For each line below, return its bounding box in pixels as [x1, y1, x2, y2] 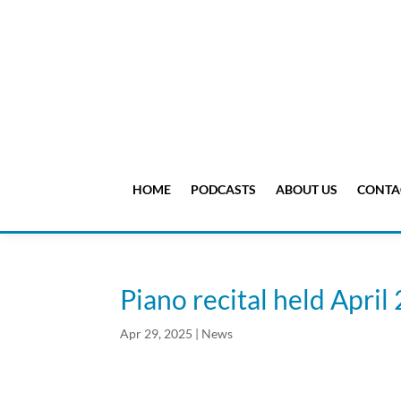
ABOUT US [275, 182, 337, 198]
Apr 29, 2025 [120, 326, 193, 342]
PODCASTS [190, 182, 256, 198]
